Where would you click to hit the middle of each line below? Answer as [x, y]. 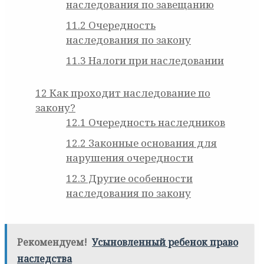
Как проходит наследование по [129, 93]
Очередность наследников [156, 123]
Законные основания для [151, 143]
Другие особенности [139, 179]
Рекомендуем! [52, 242]
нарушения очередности [130, 158]
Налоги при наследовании [155, 61]
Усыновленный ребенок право [165, 242]
